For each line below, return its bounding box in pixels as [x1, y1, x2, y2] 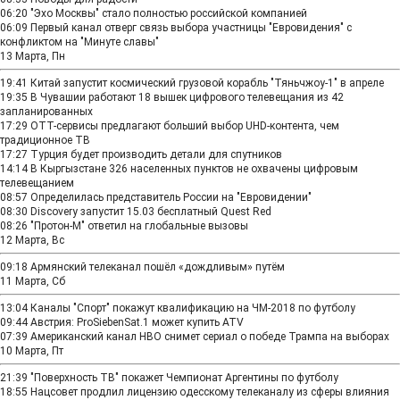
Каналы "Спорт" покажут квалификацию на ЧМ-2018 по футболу [30, 302, 355, 314]
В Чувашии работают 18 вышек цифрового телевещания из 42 [30, 91, 344, 104]
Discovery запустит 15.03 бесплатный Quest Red [30, 205, 271, 218]
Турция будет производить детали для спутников [30, 148, 282, 161]
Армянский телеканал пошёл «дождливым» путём [30, 261, 285, 273]
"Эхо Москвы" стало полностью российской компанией [30, 7, 307, 20]
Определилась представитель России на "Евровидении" [30, 191, 312, 204]
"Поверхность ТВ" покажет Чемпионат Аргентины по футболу [30, 371, 338, 384]
